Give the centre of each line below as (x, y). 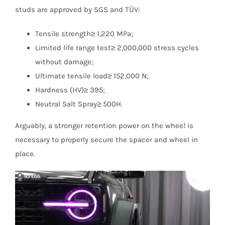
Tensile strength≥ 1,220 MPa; (84, 33)
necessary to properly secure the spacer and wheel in (106, 139)
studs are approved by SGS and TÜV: (77, 9)
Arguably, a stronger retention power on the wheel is (104, 125)
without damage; (64, 62)
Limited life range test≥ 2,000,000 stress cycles (117, 47)
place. (25, 153)
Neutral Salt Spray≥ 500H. (79, 104)
